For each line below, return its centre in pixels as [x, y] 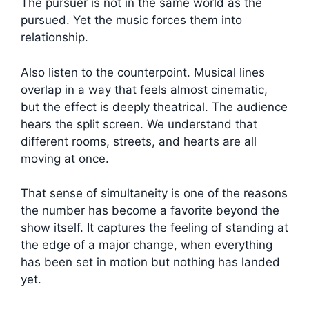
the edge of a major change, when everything [147, 245]
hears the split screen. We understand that [139, 124]
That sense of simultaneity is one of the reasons [154, 193]
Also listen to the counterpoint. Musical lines [143, 72]
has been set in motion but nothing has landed [150, 262]
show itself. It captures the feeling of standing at [154, 228]
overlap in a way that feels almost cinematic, [144, 89]
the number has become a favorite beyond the [150, 211]
